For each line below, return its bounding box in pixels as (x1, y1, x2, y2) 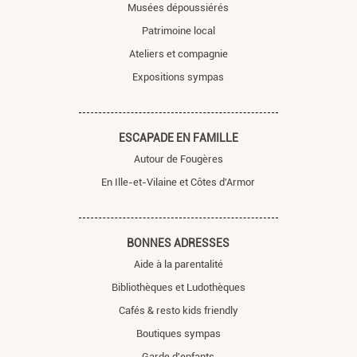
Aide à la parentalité (133, 257, 223, 270)
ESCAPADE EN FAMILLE (118, 131, 238, 144)
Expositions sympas (132, 70, 225, 83)
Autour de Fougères (133, 152, 223, 165)
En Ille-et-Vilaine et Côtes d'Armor (101, 175, 256, 188)
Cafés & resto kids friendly (118, 304, 238, 316)
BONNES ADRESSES (127, 236, 230, 249)
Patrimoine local (141, 24, 215, 37)
